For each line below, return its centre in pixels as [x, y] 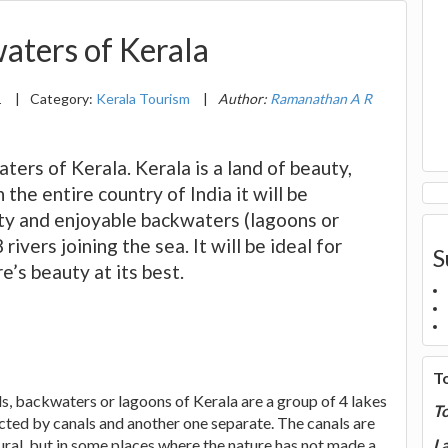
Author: [244, 98]
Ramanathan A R [321, 98]
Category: [63, 98]
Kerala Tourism [143, 98]
